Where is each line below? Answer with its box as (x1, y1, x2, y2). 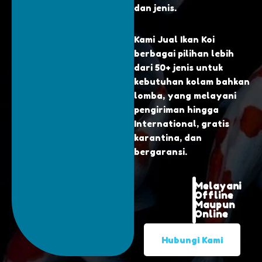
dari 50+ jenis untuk (134, 61, 223, 73)
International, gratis (134, 118, 230, 129)
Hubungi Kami (161, 233, 223, 246)
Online (194, 208, 228, 220)
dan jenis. (134, 2, 177, 13)
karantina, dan (134, 132, 202, 143)
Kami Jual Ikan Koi (134, 33, 215, 45)
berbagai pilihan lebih (134, 47, 235, 59)
